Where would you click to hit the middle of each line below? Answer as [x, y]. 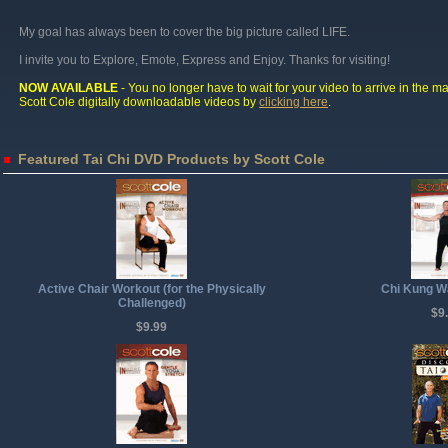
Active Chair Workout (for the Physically [151, 289]
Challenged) [151, 303]
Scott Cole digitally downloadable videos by [139, 102]
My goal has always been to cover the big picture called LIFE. [184, 32]
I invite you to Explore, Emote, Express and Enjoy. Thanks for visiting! [204, 60]
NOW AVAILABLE [68, 88]
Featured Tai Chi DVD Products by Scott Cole [171, 159]
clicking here [293, 102]
